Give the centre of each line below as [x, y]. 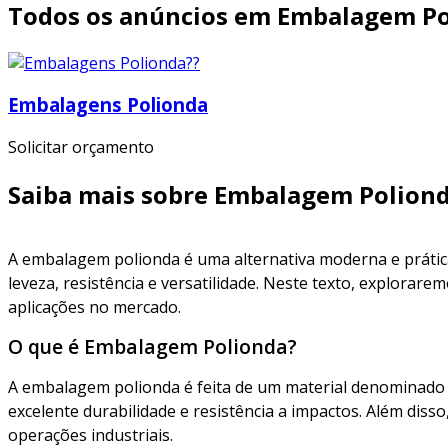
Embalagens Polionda [108, 105]
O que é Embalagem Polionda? [152, 346]
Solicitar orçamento [81, 147]
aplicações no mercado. [94, 306]
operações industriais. [90, 434]
